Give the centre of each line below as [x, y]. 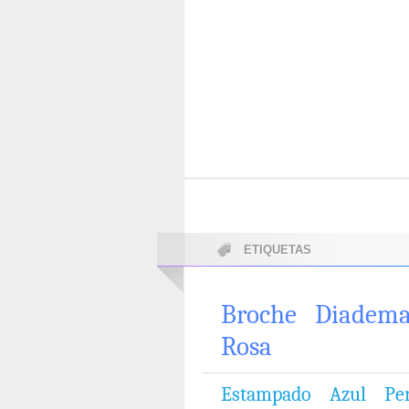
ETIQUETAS [278, 250]
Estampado [266, 394]
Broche [259, 315]
